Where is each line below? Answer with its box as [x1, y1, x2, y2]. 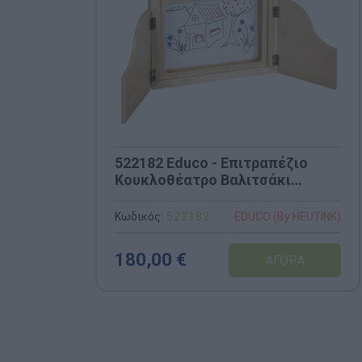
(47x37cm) [115, 188, 187, 206]
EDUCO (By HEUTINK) [234, 210, 341, 224]
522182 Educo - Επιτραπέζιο [115, 154, 308, 172]
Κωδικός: [115, 209, 163, 223]
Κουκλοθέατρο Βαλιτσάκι [115, 171, 291, 189]
